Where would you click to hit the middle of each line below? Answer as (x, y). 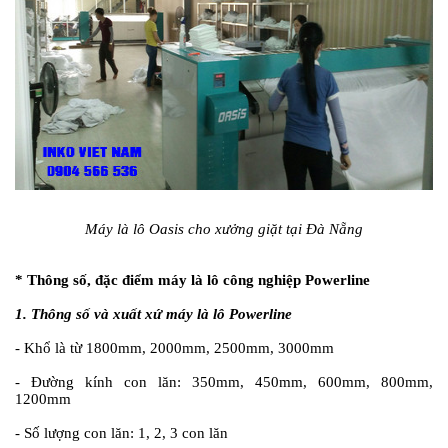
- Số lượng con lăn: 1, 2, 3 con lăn (121, 433)
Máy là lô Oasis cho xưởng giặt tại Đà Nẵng (224, 229)
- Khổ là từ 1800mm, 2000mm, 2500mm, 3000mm (174, 348)
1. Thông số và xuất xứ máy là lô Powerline (153, 314)
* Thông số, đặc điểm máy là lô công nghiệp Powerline (192, 280)
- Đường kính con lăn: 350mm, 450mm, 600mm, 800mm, (224, 382)
